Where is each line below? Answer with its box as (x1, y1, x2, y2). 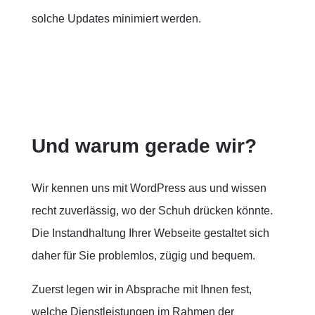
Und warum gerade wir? (31, 135, 257, 157)
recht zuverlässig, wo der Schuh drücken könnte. (31, 205, 273, 217)
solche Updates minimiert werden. (31, 13, 201, 25)
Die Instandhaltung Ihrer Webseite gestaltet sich (31, 227, 269, 239)
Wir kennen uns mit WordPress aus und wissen (31, 182, 266, 194)
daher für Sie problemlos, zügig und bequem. (31, 250, 255, 262)
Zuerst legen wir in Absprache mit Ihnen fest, (31, 283, 252, 295)
